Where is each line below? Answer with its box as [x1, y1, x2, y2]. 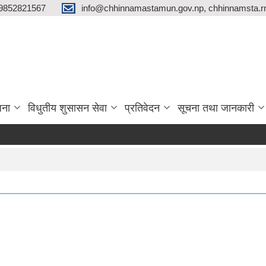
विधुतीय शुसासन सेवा [28, 102, 107, 114]
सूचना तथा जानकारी [178, 102, 254, 114]
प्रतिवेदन [125, 102, 160, 114]
